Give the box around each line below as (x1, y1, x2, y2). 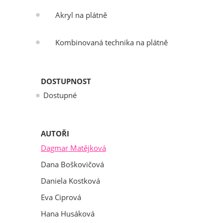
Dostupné (43, 91, 77, 101)
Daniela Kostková (41, 176, 100, 186)
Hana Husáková (41, 209, 95, 219)
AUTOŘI (41, 128, 69, 139)
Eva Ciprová (41, 192, 81, 202)
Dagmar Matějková (41, 143, 106, 153)
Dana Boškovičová (41, 159, 104, 169)
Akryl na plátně (55, 10, 107, 20)
